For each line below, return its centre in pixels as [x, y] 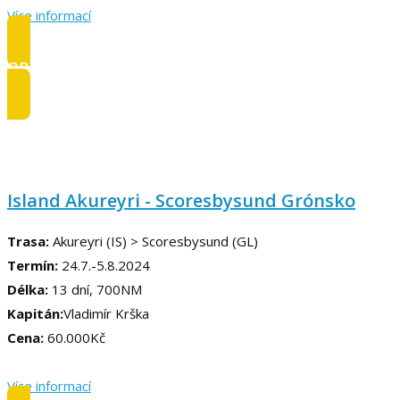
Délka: [29, 289]
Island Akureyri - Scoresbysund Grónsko [181, 200]
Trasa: [28, 241]
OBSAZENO [49, 67]
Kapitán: [35, 313]
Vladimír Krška [106, 313]
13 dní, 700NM [97, 289]
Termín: [33, 265]
